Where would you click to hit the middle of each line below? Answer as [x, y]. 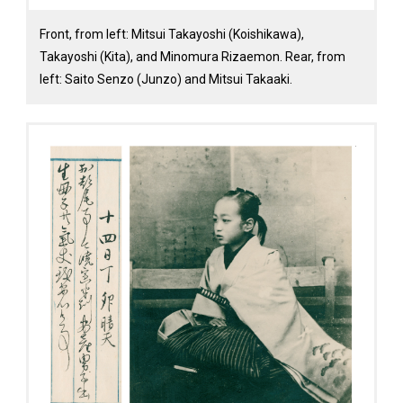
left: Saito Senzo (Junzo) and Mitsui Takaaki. [166, 79]
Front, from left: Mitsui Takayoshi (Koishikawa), [171, 34]
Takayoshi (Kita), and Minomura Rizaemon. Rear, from [192, 56]
